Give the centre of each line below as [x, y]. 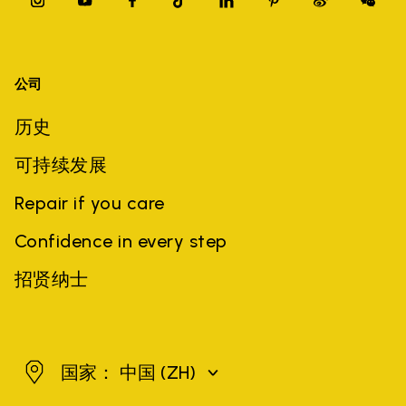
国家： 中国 [111, 372]
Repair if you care [90, 203]
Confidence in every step [121, 241]
